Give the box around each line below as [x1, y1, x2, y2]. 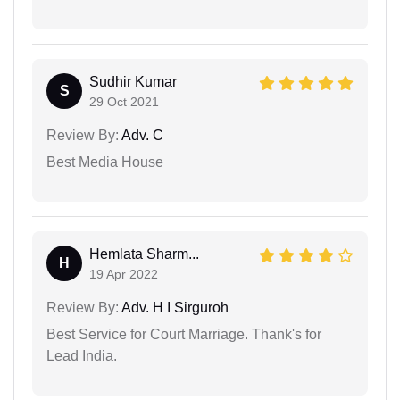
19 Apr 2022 [89, 266, 158, 281]
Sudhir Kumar [89, 73, 177, 89]
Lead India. [46, 347, 117, 363]
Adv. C [119, 127, 163, 143]
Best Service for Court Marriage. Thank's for [46, 326, 321, 342]
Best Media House [46, 154, 163, 170]
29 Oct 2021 [89, 94, 159, 109]
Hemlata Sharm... [89, 246, 199, 262]
